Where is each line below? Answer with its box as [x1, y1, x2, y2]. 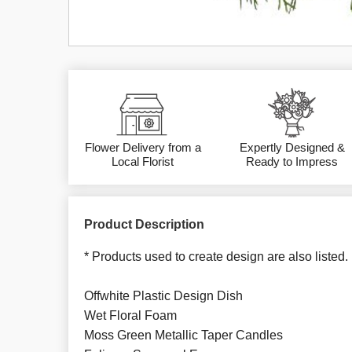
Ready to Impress [246, 155, 339, 169]
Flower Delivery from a [84, 141, 201, 155]
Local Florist [112, 155, 174, 169]
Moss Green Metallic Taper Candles [84, 328, 283, 343]
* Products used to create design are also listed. [84, 250, 348, 264]
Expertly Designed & [239, 141, 345, 155]
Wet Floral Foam [84, 309, 177, 323]
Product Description [84, 218, 204, 232]
